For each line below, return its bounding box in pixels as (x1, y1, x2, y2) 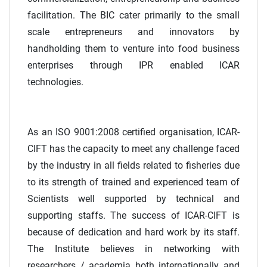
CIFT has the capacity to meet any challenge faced (27, 143, 240, 155)
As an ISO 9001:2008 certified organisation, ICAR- (27, 126, 240, 138)
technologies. (27, 76, 83, 88)
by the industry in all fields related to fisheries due (27, 160, 240, 172)
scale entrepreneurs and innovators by (27, 26, 240, 38)
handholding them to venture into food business (27, 43, 240, 55)
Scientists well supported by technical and (27, 193, 240, 205)
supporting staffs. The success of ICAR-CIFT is (27, 210, 240, 222)
